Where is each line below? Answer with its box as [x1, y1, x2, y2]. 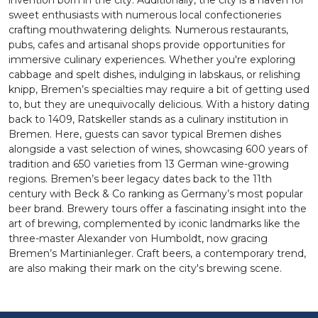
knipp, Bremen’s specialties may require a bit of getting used [9, 83, 309, 96]
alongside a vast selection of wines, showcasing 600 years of [9, 143, 307, 155]
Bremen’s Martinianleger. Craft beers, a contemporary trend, [9, 247, 306, 260]
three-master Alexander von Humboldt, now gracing [9, 232, 268, 245]
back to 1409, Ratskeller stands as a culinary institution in [9, 113, 288, 126]
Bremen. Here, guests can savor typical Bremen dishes [9, 128, 281, 141]
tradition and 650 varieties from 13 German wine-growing [9, 158, 289, 170]
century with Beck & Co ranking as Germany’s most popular [9, 187, 303, 200]
